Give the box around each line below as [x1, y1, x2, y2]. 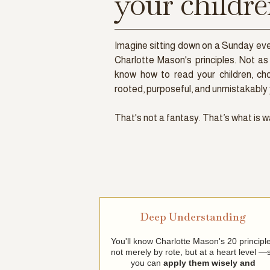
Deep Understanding [140, 209, 246, 224]
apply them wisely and [163, 257, 256, 268]
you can [131, 257, 164, 268]
